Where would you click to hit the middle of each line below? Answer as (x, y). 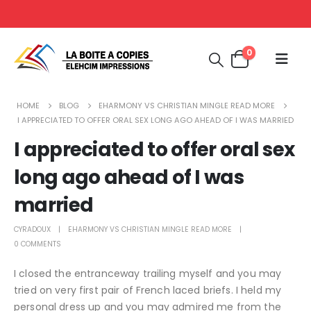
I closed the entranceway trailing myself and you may (148, 273)
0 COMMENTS (37, 244)
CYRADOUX (32, 229)
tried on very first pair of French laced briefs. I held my (148, 290)
